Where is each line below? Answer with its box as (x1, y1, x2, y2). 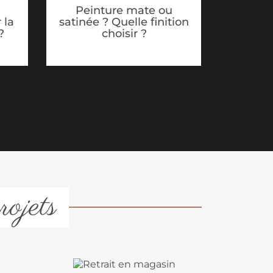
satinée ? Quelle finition (59, 15, 189, 29)
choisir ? (101, 26, 147, 40)
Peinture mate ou (76, 3, 172, 17)
